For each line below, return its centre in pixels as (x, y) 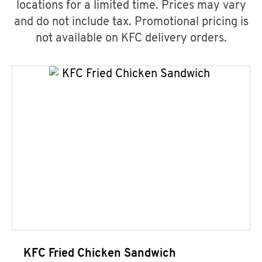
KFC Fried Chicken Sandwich (100, 254)
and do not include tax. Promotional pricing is (131, 22)
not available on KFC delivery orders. (131, 39)
